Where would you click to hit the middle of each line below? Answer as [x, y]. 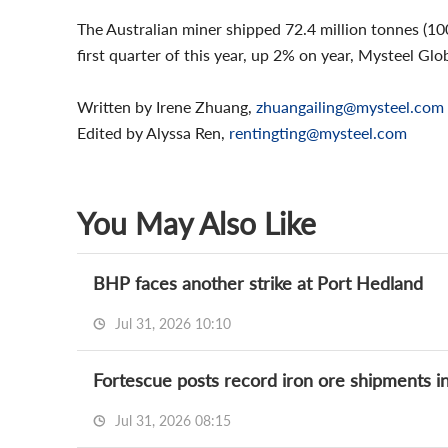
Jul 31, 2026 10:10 [171, 323]
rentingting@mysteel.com [318, 132]
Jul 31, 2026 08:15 [171, 420]
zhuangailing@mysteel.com [350, 106]
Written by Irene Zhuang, [166, 106]
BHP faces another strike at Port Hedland [258, 283]
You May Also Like [196, 223]
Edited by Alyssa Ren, [153, 132]
